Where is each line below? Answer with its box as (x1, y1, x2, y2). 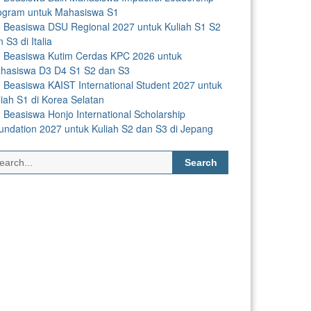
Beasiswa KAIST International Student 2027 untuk (3, 77, 222, 92)
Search (172, 149, 203, 164)
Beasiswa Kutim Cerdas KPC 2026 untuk (3, 48, 182, 62)
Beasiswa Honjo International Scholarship (3, 106, 185, 121)
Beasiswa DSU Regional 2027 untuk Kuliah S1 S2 (3, 19, 221, 33)
